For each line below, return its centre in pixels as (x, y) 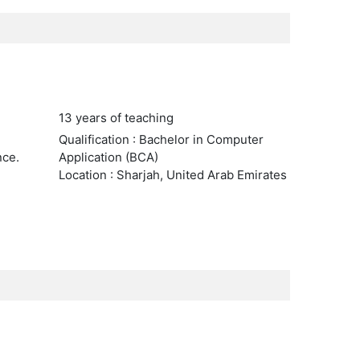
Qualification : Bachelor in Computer (161, 139)
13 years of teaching (116, 118)
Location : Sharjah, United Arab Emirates (172, 175)
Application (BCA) (108, 157)
